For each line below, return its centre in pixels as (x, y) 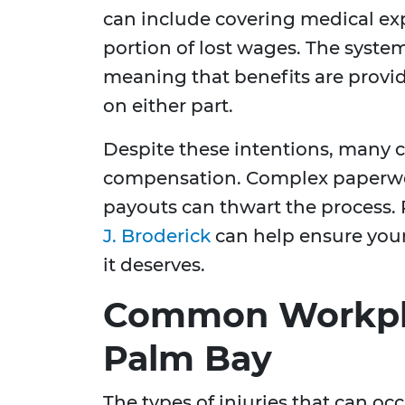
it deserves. (154, 265)
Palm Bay (188, 359)
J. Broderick (157, 236)
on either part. (168, 106)
